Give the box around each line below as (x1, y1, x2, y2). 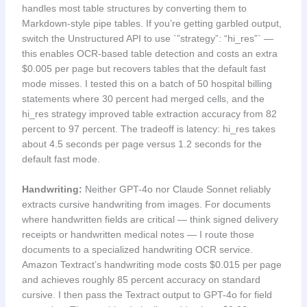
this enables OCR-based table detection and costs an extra (21, 47, 278, 59)
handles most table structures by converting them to (21, 2, 247, 14)
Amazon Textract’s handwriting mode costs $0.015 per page (21, 259, 282, 271)
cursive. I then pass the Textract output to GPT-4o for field (21, 289, 272, 301)
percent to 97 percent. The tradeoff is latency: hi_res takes (21, 123, 275, 134)
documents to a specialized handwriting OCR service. (21, 244, 253, 256)
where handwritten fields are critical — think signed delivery (21, 214, 278, 225)
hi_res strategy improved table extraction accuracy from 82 (21, 108, 277, 119)
